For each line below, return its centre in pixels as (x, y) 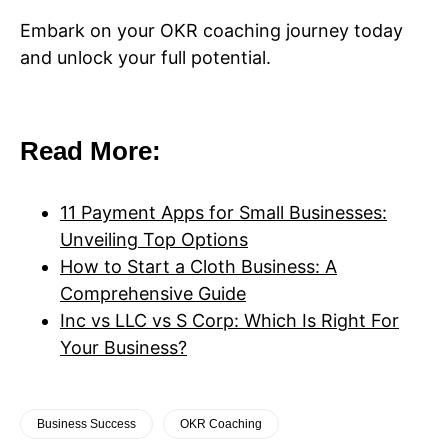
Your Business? (123, 348)
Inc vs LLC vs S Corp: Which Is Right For (229, 321)
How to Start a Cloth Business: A (198, 267)
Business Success (86, 424)
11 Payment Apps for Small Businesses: (223, 213)
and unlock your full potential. (145, 58)
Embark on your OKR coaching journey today (211, 31)
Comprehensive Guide (153, 294)
